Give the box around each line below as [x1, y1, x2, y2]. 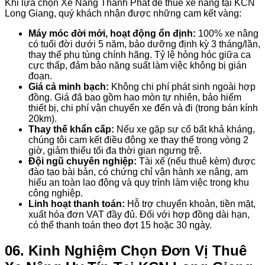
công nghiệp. [28, 188, 83, 198]
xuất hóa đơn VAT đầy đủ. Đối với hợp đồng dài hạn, [28, 209, 250, 219]
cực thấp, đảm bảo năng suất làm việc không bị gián [28, 60, 247, 70]
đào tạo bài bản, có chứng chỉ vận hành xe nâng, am [28, 166, 248, 177]
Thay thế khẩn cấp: [28, 124, 114, 134]
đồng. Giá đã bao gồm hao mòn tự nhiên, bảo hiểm [28, 92, 241, 102]
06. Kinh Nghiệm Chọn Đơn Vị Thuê [5, 242, 247, 258]
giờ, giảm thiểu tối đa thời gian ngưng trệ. [28, 145, 202, 156]
